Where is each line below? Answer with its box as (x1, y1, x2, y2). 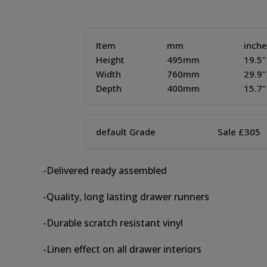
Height (96, 54, 125, 66)
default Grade (96, 126, 156, 138)
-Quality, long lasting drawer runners (43, 190, 209, 203)
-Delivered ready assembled (43, 164, 167, 177)
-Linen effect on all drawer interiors (43, 243, 201, 256)
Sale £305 (218, 126, 260, 138)
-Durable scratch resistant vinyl (43, 216, 183, 229)
